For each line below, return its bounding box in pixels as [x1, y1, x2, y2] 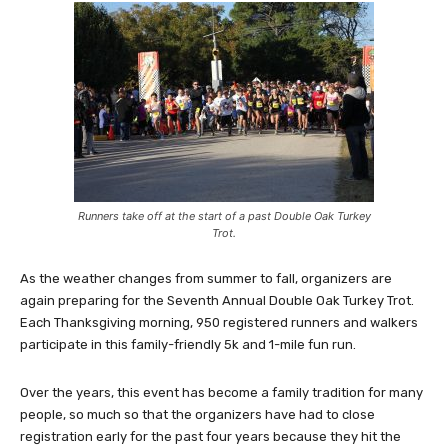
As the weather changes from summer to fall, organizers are [20, 270, 392, 286]
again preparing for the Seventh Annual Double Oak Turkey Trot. [20, 292, 414, 308]
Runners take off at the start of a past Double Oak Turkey [77, 208, 371, 223]
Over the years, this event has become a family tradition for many [20, 384, 423, 400]
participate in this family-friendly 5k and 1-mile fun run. [20, 336, 356, 352]
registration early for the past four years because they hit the [20, 428, 401, 444]
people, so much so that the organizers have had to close [20, 406, 375, 422]
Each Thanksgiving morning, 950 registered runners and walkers [20, 314, 418, 330]
